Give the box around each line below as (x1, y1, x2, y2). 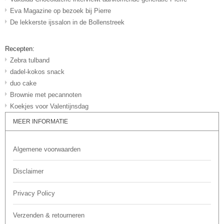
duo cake (10, 79, 36, 87)
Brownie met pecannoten (10, 91, 81, 99)
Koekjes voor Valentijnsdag (10, 102, 88, 110)
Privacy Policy (13, 189, 55, 197)
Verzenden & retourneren (13, 211, 84, 219)
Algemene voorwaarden (13, 145, 80, 153)
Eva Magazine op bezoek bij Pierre (10, 7, 111, 15)
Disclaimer (13, 167, 43, 175)
